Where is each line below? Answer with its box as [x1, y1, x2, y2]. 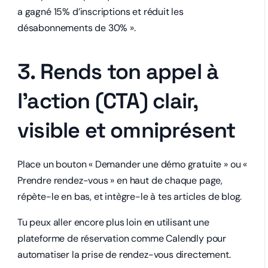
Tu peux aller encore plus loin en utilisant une [17, 216, 209, 229]
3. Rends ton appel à [17, 58, 219, 86]
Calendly [166, 232, 204, 245]
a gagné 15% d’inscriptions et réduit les [17, 5, 184, 18]
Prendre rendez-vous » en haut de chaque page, [17, 174, 223, 187]
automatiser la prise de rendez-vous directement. [17, 248, 231, 261]
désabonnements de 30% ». [17, 22, 136, 34]
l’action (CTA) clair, [17, 87, 198, 115]
